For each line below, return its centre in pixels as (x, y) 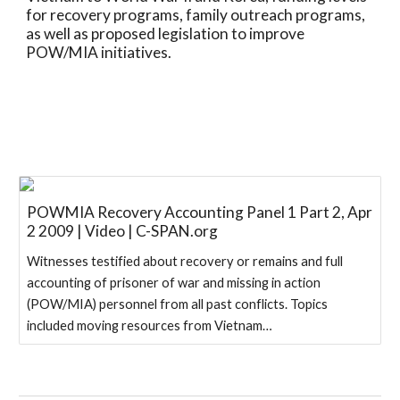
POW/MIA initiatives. (99, 52)
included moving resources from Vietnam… (150, 325)
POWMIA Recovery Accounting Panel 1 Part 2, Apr (200, 212)
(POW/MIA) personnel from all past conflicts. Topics (178, 304)
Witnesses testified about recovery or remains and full (185, 261)
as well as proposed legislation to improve (166, 33)
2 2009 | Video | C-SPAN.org (123, 231)
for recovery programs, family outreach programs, (196, 15)
